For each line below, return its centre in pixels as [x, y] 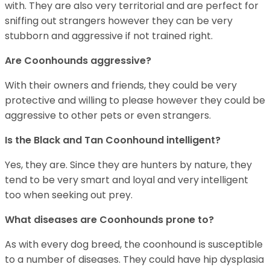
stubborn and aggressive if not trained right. [109, 36]
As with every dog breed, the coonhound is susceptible [134, 244]
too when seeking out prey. [70, 195]
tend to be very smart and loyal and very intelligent [127, 180]
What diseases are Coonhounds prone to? [109, 219]
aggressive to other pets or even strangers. [109, 115]
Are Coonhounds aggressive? [78, 60]
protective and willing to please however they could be [135, 100]
